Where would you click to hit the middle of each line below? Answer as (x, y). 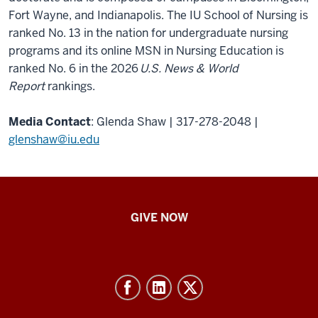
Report (27, 86)
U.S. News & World (189, 68)
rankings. (71, 86)
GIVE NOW (159, 217)
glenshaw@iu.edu (54, 139)
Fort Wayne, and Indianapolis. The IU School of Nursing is (158, 15)
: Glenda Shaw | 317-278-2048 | (175, 121)
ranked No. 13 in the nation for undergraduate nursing (148, 33)
